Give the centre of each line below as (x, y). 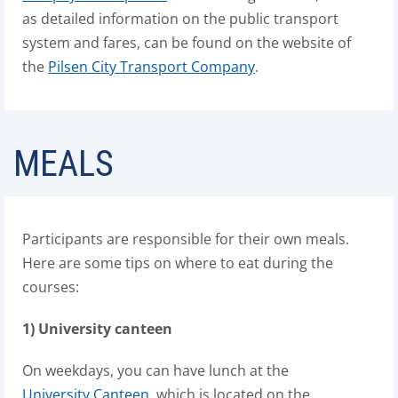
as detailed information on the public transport (180, 19)
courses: (51, 287)
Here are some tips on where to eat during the (178, 263)
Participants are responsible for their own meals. (186, 239)
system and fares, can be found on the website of (187, 43)
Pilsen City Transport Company (151, 67)
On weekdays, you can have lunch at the (155, 370)
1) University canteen (97, 329)
